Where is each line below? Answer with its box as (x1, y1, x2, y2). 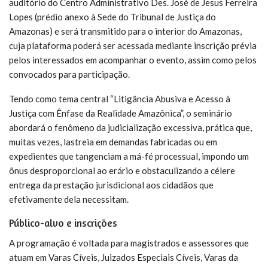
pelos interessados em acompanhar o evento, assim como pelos (9, 54, 257, 65)
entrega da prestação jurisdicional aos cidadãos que (9, 179, 214, 190)
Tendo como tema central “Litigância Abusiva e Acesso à (9, 93, 230, 104)
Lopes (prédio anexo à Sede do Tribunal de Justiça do (9, 11, 216, 22)
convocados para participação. (9, 68, 130, 80)
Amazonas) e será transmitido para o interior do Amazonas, (9, 25, 242, 36)
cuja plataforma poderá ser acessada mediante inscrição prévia (9, 39, 257, 51)
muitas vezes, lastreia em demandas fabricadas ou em (9, 136, 217, 147)
